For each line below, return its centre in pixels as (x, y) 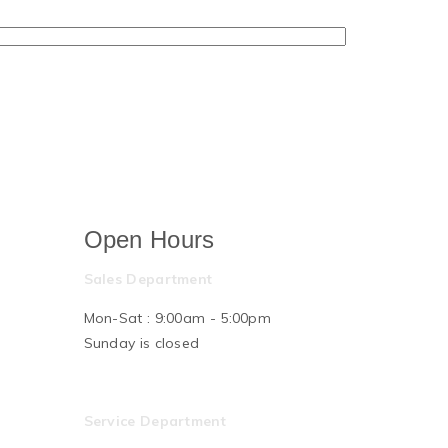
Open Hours (149, 239)
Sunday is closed (141, 343)
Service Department (154, 421)
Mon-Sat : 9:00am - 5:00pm (177, 318)
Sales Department (148, 279)
